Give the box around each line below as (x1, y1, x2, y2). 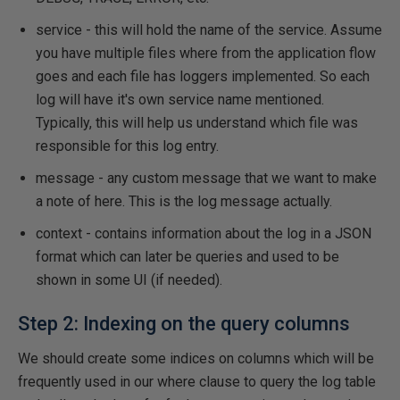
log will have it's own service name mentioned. (36, 91, 324, 108)
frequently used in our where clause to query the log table (18, 373, 376, 390)
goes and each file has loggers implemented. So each (36, 68, 370, 85)
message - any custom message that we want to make (36, 170, 377, 187)
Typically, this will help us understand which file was (36, 114, 358, 131)
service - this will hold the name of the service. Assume (36, 21, 382, 38)
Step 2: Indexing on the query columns (18, 312, 350, 335)
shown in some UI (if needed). (36, 271, 222, 288)
